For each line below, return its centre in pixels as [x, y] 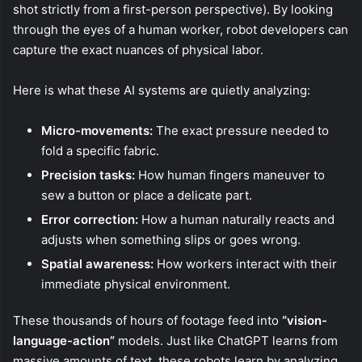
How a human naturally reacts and [236, 219]
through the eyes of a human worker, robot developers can [181, 29]
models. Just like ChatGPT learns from [226, 340]
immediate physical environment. [136, 284]
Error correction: [90, 219]
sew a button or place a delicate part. [147, 195]
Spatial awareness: [97, 263]
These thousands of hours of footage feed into [147, 320]
